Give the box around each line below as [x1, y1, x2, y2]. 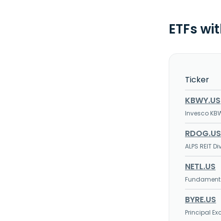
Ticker [185, 74, 209, 85]
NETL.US [185, 161, 216, 172]
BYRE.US [185, 194, 216, 205]
